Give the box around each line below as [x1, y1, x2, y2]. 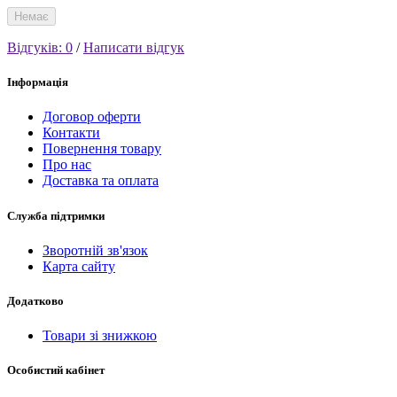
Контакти [43, 125, 100, 141]
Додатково [7, 293, 64, 307]
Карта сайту [43, 258, 115, 274]
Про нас [43, 157, 91, 173]
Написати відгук [83, 40, 184, 56]
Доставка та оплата [43, 173, 159, 189]
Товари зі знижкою [43, 328, 157, 344]
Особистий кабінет [7, 363, 105, 378]
